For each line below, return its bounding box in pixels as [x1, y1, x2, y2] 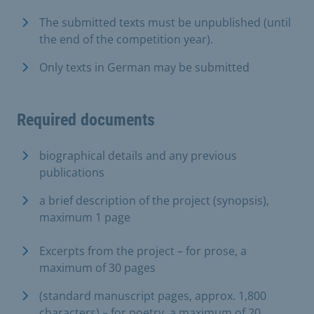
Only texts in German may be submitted [39, 59, 250, 75]
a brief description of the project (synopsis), [39, 192, 269, 208]
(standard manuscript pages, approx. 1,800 [39, 287, 266, 303]
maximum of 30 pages [39, 259, 156, 275]
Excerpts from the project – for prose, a [39, 243, 247, 259]
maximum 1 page [39, 209, 130, 225]
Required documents [17, 109, 155, 130]
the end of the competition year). [39, 31, 213, 47]
